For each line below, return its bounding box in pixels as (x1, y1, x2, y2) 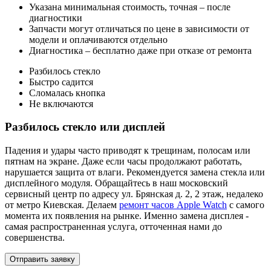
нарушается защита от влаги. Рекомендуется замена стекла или (5, 167, 265, 178)
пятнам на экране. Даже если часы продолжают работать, (5, 156, 242, 167)
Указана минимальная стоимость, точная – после (29, 1, 230, 12)
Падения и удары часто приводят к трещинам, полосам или (5, 145, 250, 156)
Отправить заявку (10, 255, 75, 264)
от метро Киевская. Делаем (5, 200, 119, 211)
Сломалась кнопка (29, 87, 105, 98)
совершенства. (5, 232, 65, 243)
